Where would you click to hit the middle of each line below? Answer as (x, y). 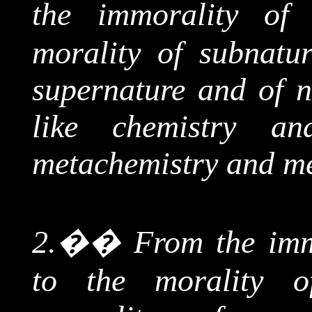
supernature (108, 89)
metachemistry (125, 163)
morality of (115, 53)
